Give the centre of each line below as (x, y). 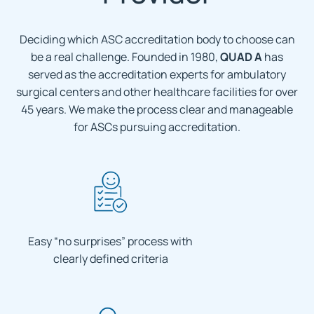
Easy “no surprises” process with (110, 241)
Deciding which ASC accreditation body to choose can (157, 40)
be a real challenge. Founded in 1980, (125, 57)
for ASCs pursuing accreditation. (157, 127)
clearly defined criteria (110, 259)
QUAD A (241, 57)
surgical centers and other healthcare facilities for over (157, 92)
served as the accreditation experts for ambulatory (157, 75)
